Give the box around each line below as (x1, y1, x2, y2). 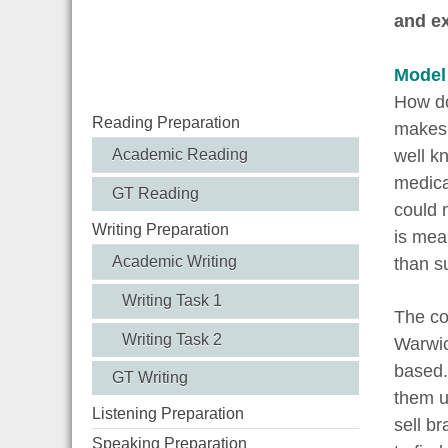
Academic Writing (112, 252, 237, 270)
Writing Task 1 (122, 291, 222, 309)
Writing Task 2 (122, 330, 222, 348)
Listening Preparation (92, 404, 244, 422)
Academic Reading (112, 145, 248, 163)
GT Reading (112, 184, 199, 202)
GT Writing (112, 368, 188, 386)
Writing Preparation (92, 220, 229, 238)
